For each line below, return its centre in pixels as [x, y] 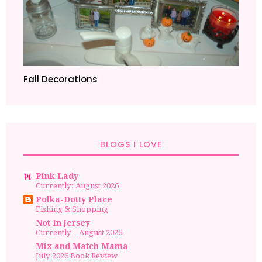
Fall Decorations [61, 80]
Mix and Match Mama [82, 247]
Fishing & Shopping [72, 209]
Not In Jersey [63, 223]
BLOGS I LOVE [131, 145]
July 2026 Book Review [77, 256]
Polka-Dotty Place [74, 200]
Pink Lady [57, 176]
